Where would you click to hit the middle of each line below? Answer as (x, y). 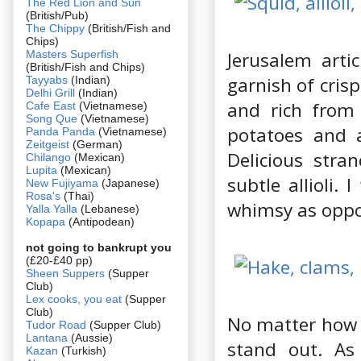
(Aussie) (92, 337)
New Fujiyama (62, 183)
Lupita (41, 170)
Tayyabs (47, 79)
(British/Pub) (57, 15)
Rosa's (43, 195)
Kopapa (46, 221)
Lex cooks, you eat (74, 299)
